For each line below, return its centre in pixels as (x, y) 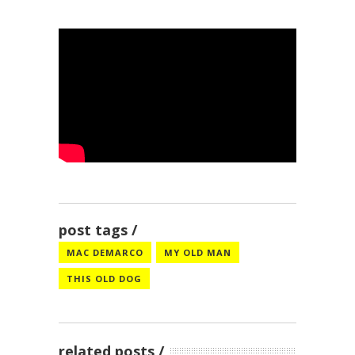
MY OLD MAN (198, 252)
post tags (93, 230)
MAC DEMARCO (105, 252)
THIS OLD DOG (104, 279)
